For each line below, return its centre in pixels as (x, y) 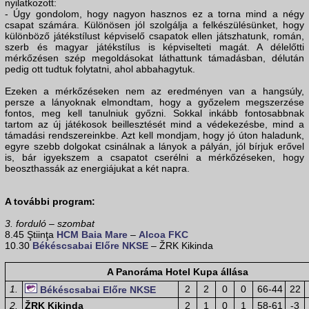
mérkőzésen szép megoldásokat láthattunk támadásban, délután (154, 58)
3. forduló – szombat (50, 224)
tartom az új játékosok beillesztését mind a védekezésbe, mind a (154, 124)
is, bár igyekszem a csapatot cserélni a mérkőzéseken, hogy (154, 158)
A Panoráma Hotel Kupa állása (177, 272)
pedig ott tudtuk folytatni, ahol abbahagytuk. (100, 69)
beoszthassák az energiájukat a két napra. (97, 169)
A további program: (50, 202)
